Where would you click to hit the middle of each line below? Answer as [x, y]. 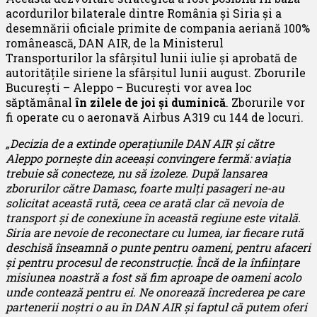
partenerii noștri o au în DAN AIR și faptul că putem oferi [156, 306]
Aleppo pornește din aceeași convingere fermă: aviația [148, 158]
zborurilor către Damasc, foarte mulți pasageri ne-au [145, 188]
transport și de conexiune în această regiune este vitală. [153, 217]
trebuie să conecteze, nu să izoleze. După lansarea [137, 173]
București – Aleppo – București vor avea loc [129, 87]
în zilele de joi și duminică [150, 102]
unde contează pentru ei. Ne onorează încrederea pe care [155, 292]
